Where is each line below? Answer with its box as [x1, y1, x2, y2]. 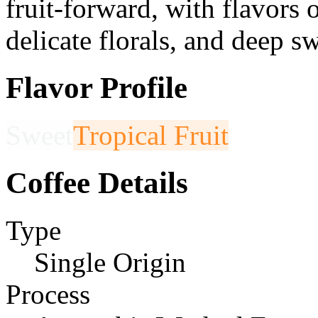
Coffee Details [6, 165, 188, 199]
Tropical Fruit [73, 119, 229, 150]
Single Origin [34, 246, 186, 278]
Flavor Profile [6, 70, 187, 104]
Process [6, 278, 90, 309]
